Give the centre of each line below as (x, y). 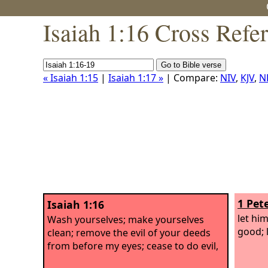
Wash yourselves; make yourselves (126, 219)
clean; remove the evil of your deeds (129, 232)
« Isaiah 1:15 (71, 78)
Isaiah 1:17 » (136, 78)
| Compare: (192, 78)
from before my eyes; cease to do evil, (133, 246)
